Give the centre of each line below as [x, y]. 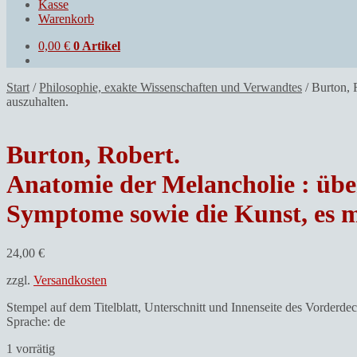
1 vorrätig [31, 348]
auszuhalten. [37, 101]
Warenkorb [66, 18]
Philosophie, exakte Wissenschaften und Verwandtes [171, 87]
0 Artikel [97, 45]
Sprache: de [36, 321]
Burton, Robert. [93, 155]
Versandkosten [70, 280]
